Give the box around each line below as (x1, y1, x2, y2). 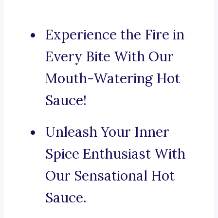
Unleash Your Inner (45, 123, 169, 141)
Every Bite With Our (45, 48, 174, 66)
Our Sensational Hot (45, 167, 175, 185)
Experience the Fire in (45, 26, 184, 44)
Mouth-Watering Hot (45, 70, 180, 88)
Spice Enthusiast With (45, 145, 185, 163)
